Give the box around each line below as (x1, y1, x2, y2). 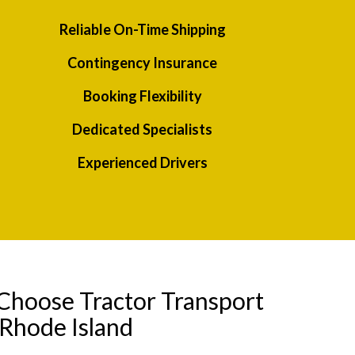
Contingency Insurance (67, 54, 218, 72)
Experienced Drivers (77, 154, 208, 172)
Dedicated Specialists (72, 120, 213, 139)
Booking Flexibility (82, 87, 202, 105)
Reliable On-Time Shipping (59, 21, 226, 39)
